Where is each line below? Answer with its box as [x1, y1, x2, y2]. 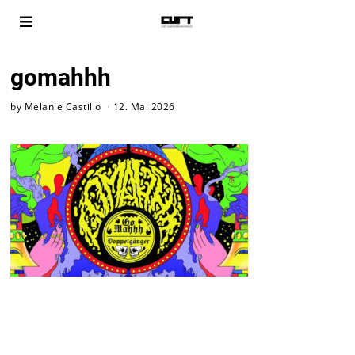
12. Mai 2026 [113, 99, 175, 113]
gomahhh [10, 63, 112, 91]
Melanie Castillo [24, 99, 101, 113]
